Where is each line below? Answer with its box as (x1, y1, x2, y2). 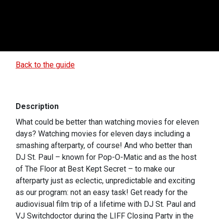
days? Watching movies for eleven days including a (16, 129, 190, 138)
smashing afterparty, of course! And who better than (16, 140, 192, 150)
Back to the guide (16, 60, 75, 69)
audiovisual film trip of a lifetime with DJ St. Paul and (16, 199, 196, 209)
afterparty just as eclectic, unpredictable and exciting (16, 175, 195, 185)
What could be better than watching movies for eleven (16, 117, 199, 127)
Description (16, 101, 59, 111)
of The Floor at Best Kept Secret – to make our (16, 164, 175, 174)
